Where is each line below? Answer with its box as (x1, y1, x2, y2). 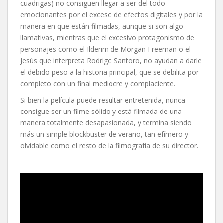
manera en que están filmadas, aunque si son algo (20, 21, 183, 31)
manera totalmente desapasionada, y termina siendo (20, 118, 192, 128)
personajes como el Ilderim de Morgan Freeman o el (20, 44, 191, 54)
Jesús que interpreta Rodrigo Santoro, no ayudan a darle (20, 56, 202, 66)
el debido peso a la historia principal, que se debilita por (20, 67, 199, 77)
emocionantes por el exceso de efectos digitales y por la (20, 10, 203, 20)
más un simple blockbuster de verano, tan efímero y (20, 129, 188, 139)
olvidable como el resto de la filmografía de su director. (20, 141, 198, 151)
